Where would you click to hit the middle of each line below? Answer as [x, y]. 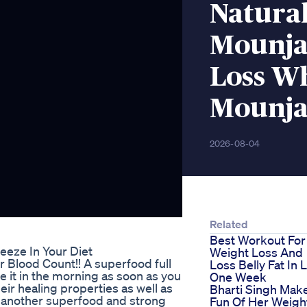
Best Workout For [258, 240]
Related [229, 224]
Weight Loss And [256, 253]
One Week [238, 277]
